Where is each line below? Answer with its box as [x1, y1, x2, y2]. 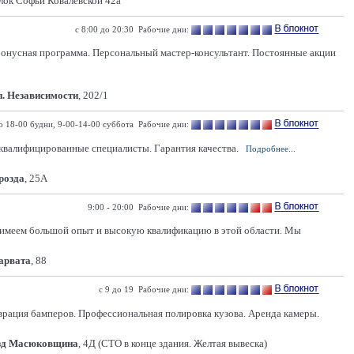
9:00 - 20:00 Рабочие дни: [88, 202, 189, 212]
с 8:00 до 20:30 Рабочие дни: [75, 24, 189, 34]
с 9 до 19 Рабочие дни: [99, 284, 189, 294]
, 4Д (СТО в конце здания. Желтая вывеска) [78, 337, 267, 349]
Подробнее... [246, 144, 296, 153]
